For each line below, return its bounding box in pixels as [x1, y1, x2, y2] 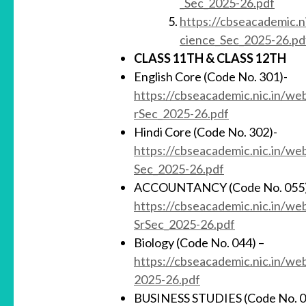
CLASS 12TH [217, 51, 286, 66]
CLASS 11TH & [134, 51, 217, 66]
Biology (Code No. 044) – [134, 235, 264, 251]
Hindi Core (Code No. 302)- [134, 124, 277, 140]
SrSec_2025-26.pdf [134, 217, 235, 232]
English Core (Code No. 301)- [134, 69, 288, 85]
